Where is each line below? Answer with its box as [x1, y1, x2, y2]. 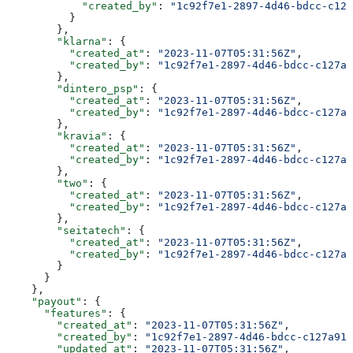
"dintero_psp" [6, 82, 139, 95]
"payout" [6, 295, 82, 307]
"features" [6, 307, 107, 319]
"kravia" [6, 129, 107, 142]
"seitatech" [6, 224, 126, 236]
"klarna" [6, 35, 107, 47]
